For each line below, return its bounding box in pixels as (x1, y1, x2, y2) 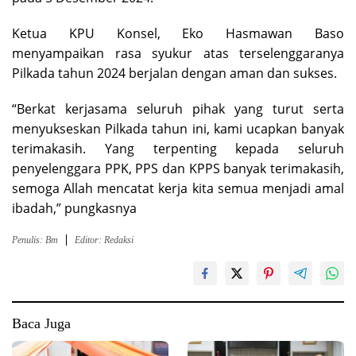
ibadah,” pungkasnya (12, 199, 137, 217)
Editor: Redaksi (75, 234, 133, 246)
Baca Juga (12, 315, 71, 331)
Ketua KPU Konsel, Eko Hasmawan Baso (12, 24, 344, 42)
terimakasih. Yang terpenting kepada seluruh (12, 139, 344, 157)
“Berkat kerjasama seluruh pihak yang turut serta (12, 99, 344, 118)
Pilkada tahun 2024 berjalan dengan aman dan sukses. (12, 64, 337, 82)
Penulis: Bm (12, 234, 58, 246)
